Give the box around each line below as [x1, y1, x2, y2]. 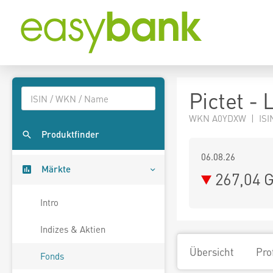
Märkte [41, 163, 71, 175]
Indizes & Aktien [40, 223, 105, 236]
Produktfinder [41, 128, 99, 141]
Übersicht [190, 245, 234, 258]
